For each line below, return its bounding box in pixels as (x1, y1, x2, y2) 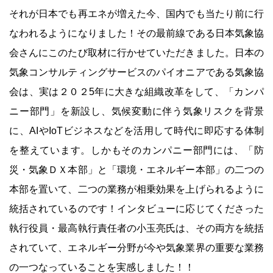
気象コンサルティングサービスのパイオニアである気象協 (9, 66, 264, 77)
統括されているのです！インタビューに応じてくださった (9, 203, 264, 214)
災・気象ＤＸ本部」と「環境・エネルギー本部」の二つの (9, 164, 264, 175)
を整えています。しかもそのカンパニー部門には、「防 (9, 144, 264, 155)
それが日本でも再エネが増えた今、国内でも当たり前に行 (9, 8, 264, 19)
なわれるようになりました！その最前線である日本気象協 (9, 27, 264, 38)
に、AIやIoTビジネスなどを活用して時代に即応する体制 (9, 125, 264, 136)
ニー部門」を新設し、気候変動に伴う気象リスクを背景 (9, 105, 264, 116)
